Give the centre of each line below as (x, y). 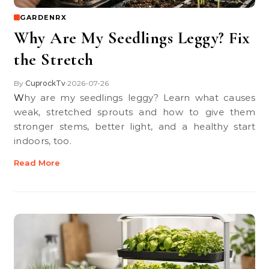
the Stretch (54, 59)
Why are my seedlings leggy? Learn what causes (19, 98)
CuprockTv (45, 83)
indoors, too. (43, 141)
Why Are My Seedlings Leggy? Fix (132, 38)
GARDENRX (43, 17)
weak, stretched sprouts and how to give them (134, 112)
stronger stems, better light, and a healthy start (134, 126)
